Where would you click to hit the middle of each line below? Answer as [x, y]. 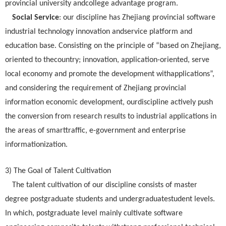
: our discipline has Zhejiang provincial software [137, 18]
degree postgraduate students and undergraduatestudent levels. [110, 199]
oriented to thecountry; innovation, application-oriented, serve [107, 60]
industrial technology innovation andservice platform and [99, 32]
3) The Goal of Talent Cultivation [58, 171]
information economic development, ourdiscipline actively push [109, 102]
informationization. [36, 145]
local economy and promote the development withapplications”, [110, 74]
